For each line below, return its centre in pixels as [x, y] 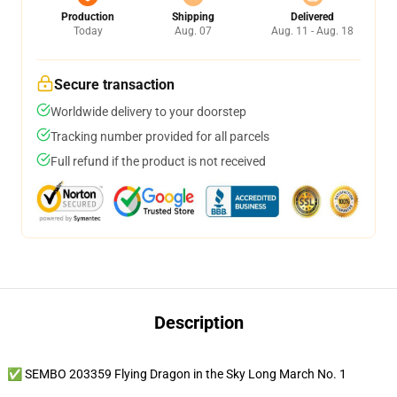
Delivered [312, 17]
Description [198, 323]
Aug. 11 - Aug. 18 [312, 31]
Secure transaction [114, 85]
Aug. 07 [193, 31]
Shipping [193, 17]
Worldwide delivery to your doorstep [148, 112]
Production [88, 17]
